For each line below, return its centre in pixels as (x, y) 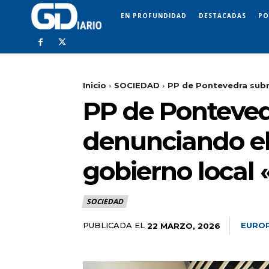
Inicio (95, 86)
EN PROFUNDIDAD (154, 15)
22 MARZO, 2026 (184, 225)
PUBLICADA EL (114, 225)
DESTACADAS (222, 15)
